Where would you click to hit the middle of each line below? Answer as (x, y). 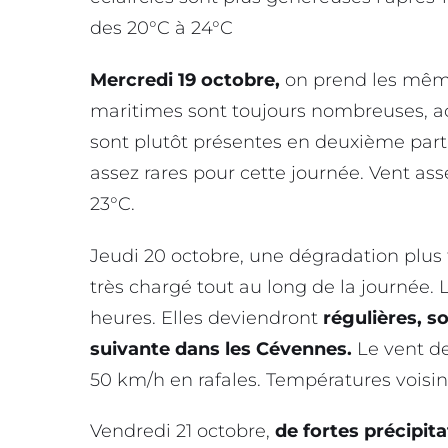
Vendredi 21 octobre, (182, 431)
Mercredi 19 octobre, (185, 79)
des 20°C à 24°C (161, 28)
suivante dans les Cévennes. (221, 348)
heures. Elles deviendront (206, 317)
